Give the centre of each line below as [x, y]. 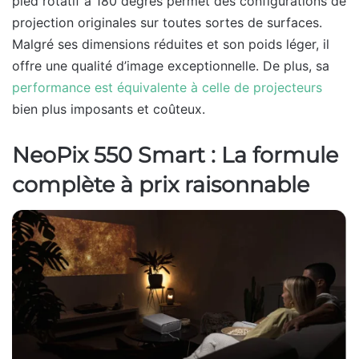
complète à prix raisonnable [161, 184]
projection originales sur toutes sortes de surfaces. [167, 22]
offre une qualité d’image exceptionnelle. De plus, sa [171, 65]
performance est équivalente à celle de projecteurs [167, 87]
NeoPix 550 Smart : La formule [175, 155]
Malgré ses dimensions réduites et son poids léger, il [171, 44]
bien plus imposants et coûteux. [109, 109]
